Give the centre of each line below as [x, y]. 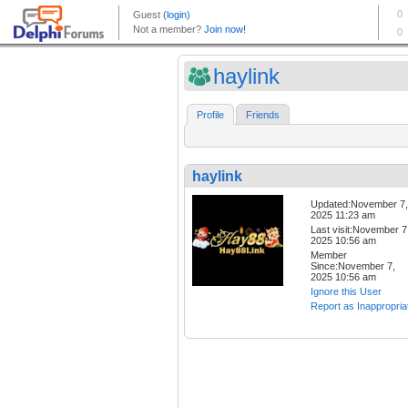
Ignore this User [346, 292]
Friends [263, 115]
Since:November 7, [353, 266]
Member [329, 255]
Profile [210, 115]
